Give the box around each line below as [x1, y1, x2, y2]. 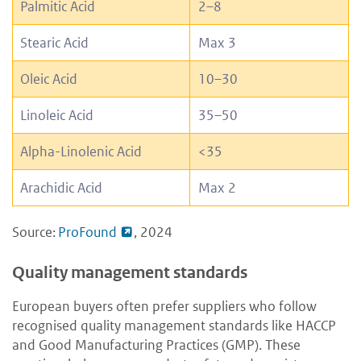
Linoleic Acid [20, 106, 93, 124]
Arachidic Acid [20, 178, 102, 197]
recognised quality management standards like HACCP [12, 316, 336, 334]
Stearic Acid [20, 33, 89, 52]
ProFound [58, 222, 117, 241]
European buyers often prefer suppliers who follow [12, 297, 317, 315]
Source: [12, 222, 58, 241]
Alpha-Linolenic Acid [20, 142, 142, 160]
